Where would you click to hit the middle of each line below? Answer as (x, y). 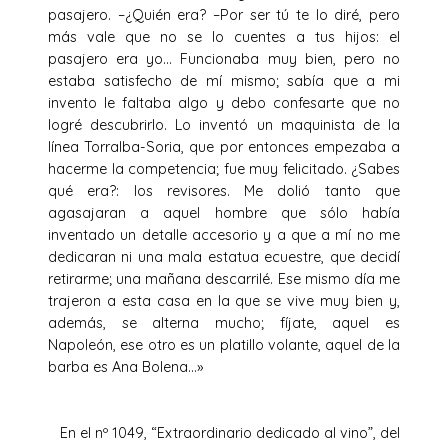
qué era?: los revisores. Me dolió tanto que (224, 190)
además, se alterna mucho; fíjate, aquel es (224, 322)
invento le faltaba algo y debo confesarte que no (224, 102)
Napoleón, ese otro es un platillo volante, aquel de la (224, 344)
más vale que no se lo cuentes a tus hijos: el (224, 36)
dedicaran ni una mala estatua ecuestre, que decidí (224, 256)
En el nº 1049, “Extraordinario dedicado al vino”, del (224, 432)
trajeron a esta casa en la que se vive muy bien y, (224, 300)
